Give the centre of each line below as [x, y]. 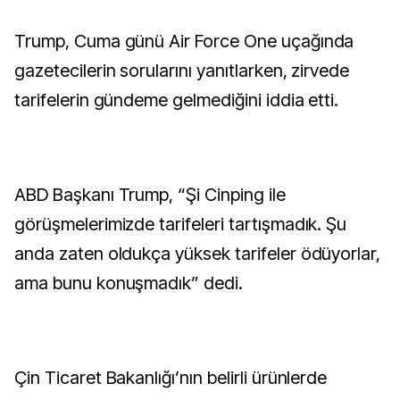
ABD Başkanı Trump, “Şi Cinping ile [150, 195]
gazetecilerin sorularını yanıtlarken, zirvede [182, 71]
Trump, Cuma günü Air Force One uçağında [184, 41]
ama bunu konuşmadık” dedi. [129, 283]
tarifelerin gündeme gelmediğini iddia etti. [177, 100]
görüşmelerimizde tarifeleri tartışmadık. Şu [181, 224]
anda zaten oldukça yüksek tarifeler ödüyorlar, [198, 254]
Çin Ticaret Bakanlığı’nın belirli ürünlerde [171, 378]
